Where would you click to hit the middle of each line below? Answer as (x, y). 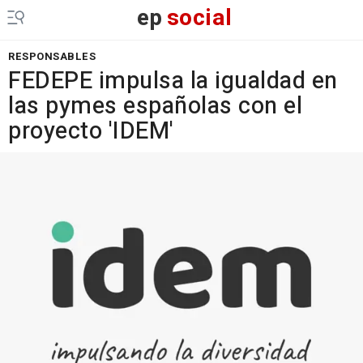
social (199, 18)
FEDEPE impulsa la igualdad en (173, 81)
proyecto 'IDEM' (91, 131)
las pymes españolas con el (155, 106)
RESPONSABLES (52, 56)
